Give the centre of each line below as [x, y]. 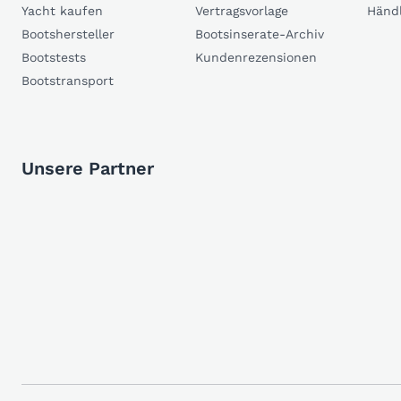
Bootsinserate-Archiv [260, 34]
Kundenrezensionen [256, 57]
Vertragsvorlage [242, 10]
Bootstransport [68, 80]
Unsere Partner [88, 168]
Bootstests [54, 57]
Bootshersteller [68, 34]
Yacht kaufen [62, 10]
